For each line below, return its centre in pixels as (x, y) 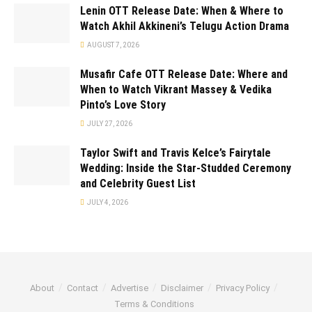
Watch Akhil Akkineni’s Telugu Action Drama (185, 26)
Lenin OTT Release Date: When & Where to (182, 11)
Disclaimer (182, 288)
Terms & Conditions (154, 304)
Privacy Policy (243, 288)
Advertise (130, 288)
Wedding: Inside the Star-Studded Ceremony (186, 169)
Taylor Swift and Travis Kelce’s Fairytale (175, 153)
